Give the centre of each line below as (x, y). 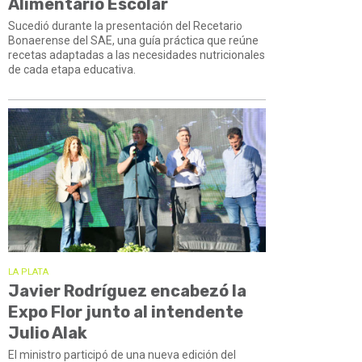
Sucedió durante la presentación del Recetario (125, 25)
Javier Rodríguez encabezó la (127, 290)
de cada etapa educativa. (72, 69)
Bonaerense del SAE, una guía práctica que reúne (133, 40)
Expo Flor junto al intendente (126, 311)
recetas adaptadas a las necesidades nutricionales (137, 55)
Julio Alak (48, 333)
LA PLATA (28, 271)
